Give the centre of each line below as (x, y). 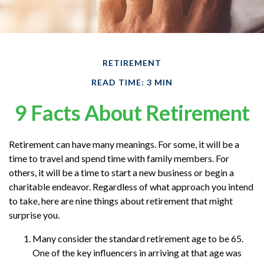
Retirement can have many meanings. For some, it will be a (124, 144)
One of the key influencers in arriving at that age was (137, 252)
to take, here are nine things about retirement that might (121, 200)
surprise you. (34, 214)
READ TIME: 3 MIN (132, 82)
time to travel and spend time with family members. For (119, 158)
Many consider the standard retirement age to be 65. (138, 238)
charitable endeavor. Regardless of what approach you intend (131, 186)
